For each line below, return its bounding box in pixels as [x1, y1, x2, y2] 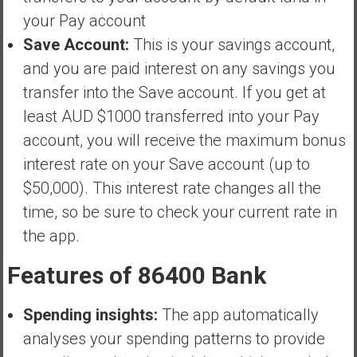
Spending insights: [22, 304, 158, 324]
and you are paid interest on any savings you [22, 58, 335, 78]
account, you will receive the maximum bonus [22, 130, 346, 150]
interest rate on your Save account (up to [22, 154, 310, 174]
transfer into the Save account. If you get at [22, 82, 326, 102]
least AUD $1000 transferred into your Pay [22, 106, 320, 126]
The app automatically [157, 304, 319, 324]
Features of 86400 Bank [6, 261, 266, 289]
